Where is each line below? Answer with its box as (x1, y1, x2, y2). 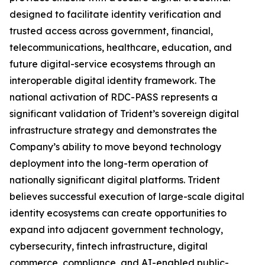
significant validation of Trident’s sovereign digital (9, 108, 239, 120)
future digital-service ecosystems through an (9, 58, 215, 70)
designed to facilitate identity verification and (9, 8, 221, 21)
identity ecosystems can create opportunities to (9, 207, 227, 219)
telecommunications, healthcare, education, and (9, 41, 232, 54)
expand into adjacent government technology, (9, 224, 223, 236)
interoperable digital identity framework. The (9, 75, 216, 87)
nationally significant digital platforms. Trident (9, 174, 220, 186)
